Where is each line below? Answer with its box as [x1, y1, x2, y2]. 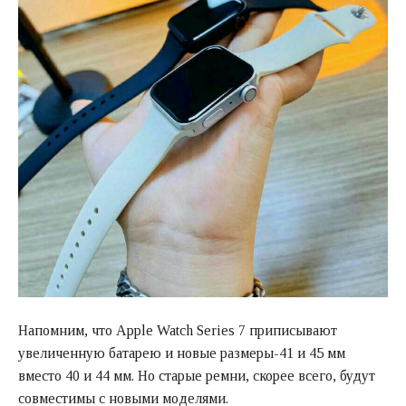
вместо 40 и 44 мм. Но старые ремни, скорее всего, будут [18, 367, 375, 383]
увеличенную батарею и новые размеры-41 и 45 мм [18, 344, 345, 361]
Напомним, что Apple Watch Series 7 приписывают [18, 322, 337, 338]
